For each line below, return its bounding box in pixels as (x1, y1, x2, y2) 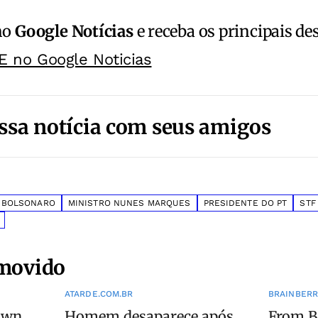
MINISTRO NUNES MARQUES (67, 198, 191, 209)
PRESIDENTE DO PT (203, 198, 287, 209)
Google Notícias (15, 21, 133, 42)
